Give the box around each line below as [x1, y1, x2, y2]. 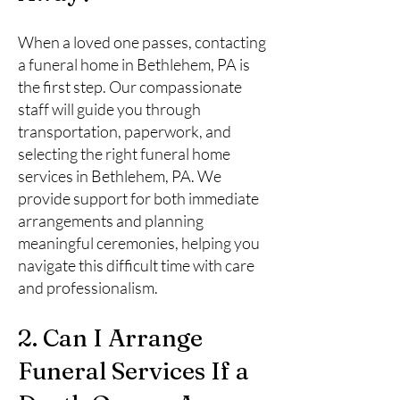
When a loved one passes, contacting [18, 32, 266, 52]
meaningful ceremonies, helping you [18, 233, 260, 253]
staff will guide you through [18, 99, 201, 119]
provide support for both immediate [18, 188, 259, 208]
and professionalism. [18, 278, 158, 297]
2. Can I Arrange [18, 323, 203, 353]
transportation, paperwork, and [18, 121, 231, 141]
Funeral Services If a [18, 356, 249, 386]
